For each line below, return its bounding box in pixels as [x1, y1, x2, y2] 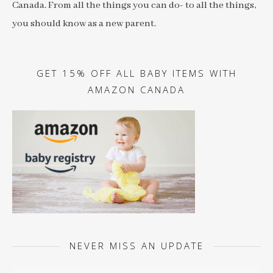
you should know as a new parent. [12, 18, 156, 30]
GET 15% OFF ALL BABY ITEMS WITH [36, 67, 237, 79]
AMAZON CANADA [88, 83, 185, 96]
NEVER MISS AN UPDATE [69, 239, 204, 252]
